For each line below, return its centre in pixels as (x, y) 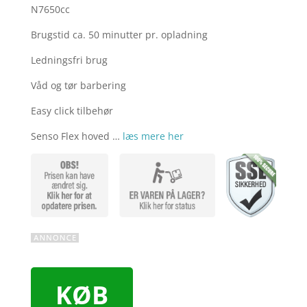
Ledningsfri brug (69, 60)
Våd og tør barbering (78, 86)
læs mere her (153, 136)
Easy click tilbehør (72, 111)
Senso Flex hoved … (76, 136)
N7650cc (50, 10)
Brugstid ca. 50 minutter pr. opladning (119, 35)
